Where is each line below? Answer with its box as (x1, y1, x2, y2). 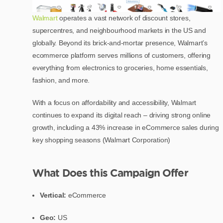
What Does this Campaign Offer (32, 166, 188, 179)
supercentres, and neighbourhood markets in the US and (32, 26, 206, 34)
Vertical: (40, 191, 67, 199)
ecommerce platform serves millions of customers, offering (32, 51, 211, 59)
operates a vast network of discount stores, (57, 13, 191, 22)
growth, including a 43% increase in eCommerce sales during (32, 123, 219, 131)
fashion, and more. (32, 76, 90, 84)
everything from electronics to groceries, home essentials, (32, 63, 208, 72)
